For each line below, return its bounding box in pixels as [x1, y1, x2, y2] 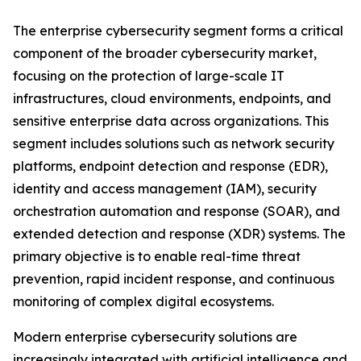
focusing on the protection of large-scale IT [13, 68, 284, 85]
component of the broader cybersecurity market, [13, 45, 317, 62]
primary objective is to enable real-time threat [13, 248, 301, 265]
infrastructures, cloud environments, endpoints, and [13, 90, 331, 107]
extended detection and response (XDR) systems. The [13, 226, 346, 243]
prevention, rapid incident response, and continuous [13, 271, 334, 288]
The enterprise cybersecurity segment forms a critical [13, 23, 343, 39]
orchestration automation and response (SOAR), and [13, 203, 340, 220]
